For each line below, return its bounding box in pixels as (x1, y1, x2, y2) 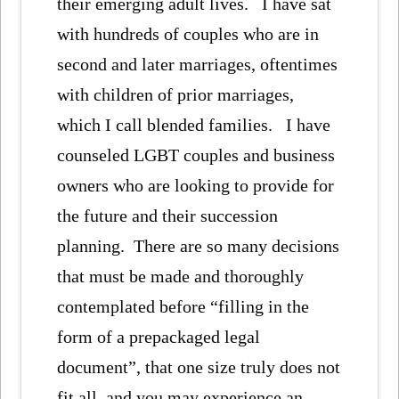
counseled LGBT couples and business (57, 145, 336, 166)
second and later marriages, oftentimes (57, 54, 338, 75)
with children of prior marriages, (57, 85, 295, 105)
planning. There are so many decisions (57, 236, 340, 256)
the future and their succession (57, 206, 279, 226)
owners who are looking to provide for (57, 175, 335, 196)
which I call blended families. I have (57, 115, 331, 135)
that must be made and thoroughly (57, 266, 305, 287)
